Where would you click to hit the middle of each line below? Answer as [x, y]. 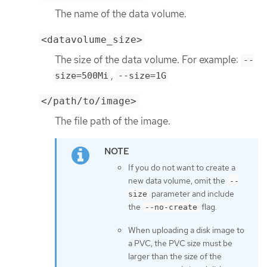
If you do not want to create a [182, 168]
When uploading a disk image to [186, 230]
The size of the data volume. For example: [148, 60]
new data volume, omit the [178, 181]
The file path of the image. [113, 121]
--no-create [171, 207]
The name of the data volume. [121, 14]
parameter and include [192, 194]
